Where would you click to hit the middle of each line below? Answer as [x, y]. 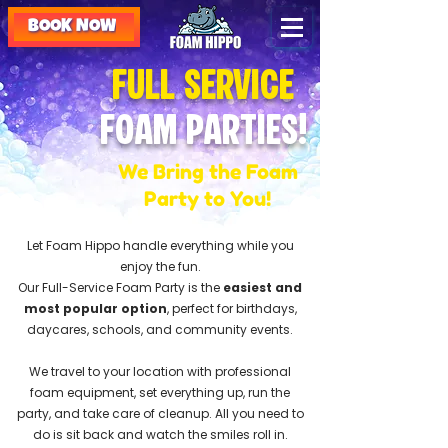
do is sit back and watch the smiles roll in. [160, 434]
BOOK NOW [72, 27]
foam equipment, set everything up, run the [160, 392]
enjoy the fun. [160, 266]
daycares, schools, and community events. [160, 329]
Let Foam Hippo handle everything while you [160, 245]
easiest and [262, 287]
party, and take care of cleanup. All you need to [160, 413]
